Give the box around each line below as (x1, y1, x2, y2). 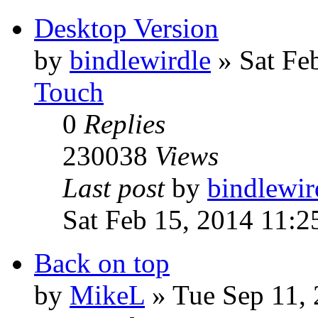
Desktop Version (34, 13, 219, 43)
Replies (84, 109, 165, 139)
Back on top (34, 248, 170, 278)
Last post (62, 172, 172, 203)
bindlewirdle (70, 45, 211, 75)
